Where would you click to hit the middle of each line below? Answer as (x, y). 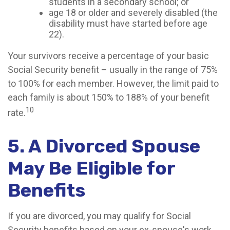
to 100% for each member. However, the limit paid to (113, 83)
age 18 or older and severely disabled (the (133, 13)
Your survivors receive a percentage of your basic (108, 56)
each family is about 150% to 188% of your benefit (109, 97)
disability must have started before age (128, 23)
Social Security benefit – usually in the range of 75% (113, 70)
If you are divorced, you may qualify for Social (99, 216)
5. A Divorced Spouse (104, 146)
